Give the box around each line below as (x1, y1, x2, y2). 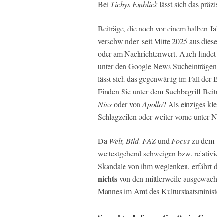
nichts (98, 173, 117, 184)
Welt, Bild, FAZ (109, 136, 156, 146)
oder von (112, 99, 142, 109)
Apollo (142, 99, 163, 109)
